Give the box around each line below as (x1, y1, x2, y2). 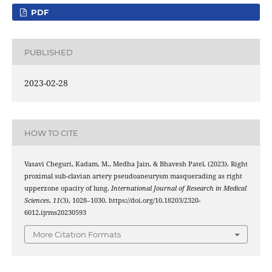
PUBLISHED (24, 47, 73, 57)
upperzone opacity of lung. (24, 184, 111, 193)
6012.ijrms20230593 (24, 208, 86, 217)
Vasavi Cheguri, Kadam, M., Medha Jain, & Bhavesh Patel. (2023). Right (24, 160, 248, 169)
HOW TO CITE (24, 127, 78, 138)
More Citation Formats (33, 229, 121, 239)
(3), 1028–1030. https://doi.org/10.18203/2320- (59, 196, 200, 205)
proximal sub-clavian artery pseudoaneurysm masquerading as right (24, 172, 242, 181)
